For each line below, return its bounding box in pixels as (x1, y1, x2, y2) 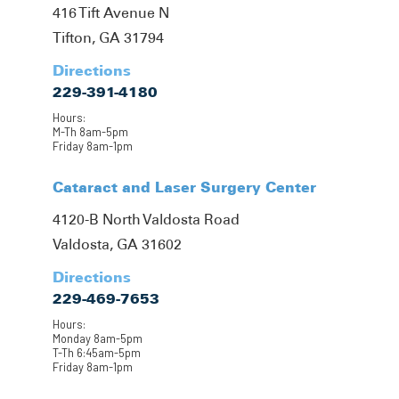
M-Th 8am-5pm (53, 124, 128, 139)
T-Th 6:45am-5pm (53, 345, 141, 360)
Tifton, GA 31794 (53, 28, 164, 46)
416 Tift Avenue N (53, 4, 169, 21)
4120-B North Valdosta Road (53, 210, 240, 228)
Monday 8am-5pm (53, 330, 142, 346)
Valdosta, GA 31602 (53, 235, 182, 253)
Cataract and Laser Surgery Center (53, 177, 316, 196)
